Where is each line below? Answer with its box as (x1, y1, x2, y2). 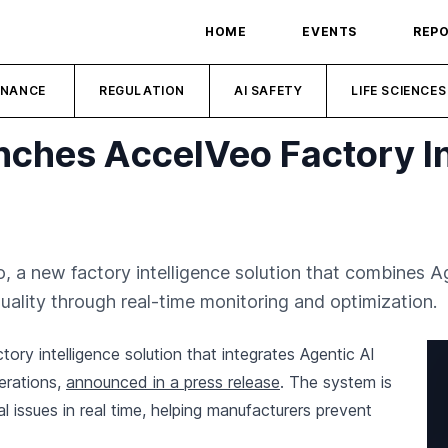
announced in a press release (66, 372, 280, 392)
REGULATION (99, 83, 186, 98)
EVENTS (302, 24, 357, 39)
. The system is (280, 372, 392, 392)
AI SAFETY (234, 83, 303, 98)
